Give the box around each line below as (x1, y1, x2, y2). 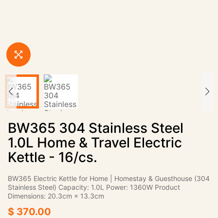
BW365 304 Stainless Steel (8, 120, 183, 136)
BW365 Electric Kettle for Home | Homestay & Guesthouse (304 (8, 174, 210, 182)
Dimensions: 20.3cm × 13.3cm (8, 192, 104, 200)
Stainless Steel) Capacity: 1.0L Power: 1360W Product (8, 183, 180, 191)
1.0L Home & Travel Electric (8, 134, 182, 151)
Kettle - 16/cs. (8, 149, 97, 165)
